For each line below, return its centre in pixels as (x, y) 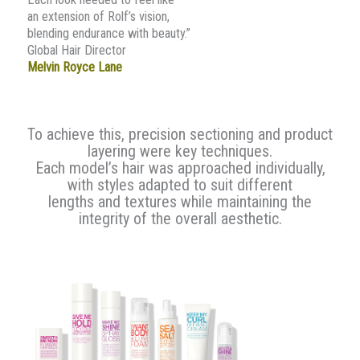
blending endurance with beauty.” (109, 33)
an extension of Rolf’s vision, (98, 16)
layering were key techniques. (180, 151)
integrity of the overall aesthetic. (180, 218)
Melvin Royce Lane (75, 67)
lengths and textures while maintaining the (180, 201)
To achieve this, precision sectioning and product (180, 134)
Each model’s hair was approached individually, (180, 168)
